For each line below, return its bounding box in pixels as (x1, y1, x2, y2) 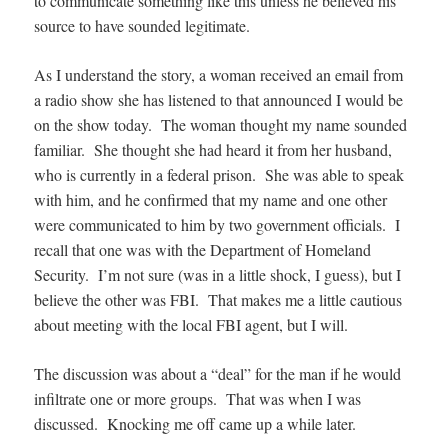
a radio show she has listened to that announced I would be (34, 88, 404, 110)
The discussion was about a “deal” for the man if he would (34, 362, 402, 384)
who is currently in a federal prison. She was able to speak (34, 163, 405, 185)
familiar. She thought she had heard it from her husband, (34, 138, 393, 160)
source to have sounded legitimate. (34, 14, 251, 36)
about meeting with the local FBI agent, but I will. (34, 313, 349, 335)
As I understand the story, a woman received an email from (34, 63, 404, 85)
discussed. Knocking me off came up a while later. (34, 412, 357, 434)
